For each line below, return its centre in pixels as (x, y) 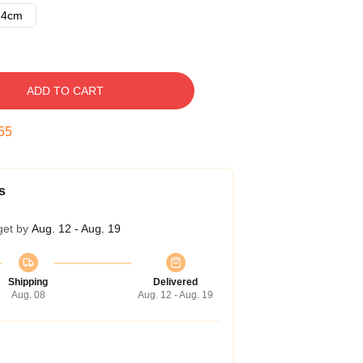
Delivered (175, 282)
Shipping (28, 282)
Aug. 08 (28, 295)
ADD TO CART (65, 91)
